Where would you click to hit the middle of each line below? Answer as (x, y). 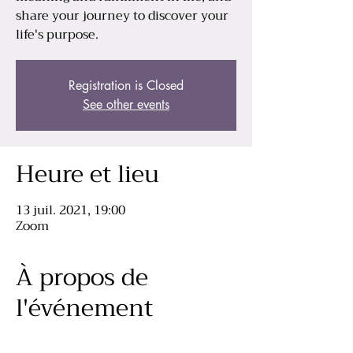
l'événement (84, 308)
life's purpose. (57, 35)
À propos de (82, 277)
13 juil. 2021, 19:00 (71, 210)
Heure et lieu (87, 174)
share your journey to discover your (122, 16)
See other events (126, 104)
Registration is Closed (126, 85)
